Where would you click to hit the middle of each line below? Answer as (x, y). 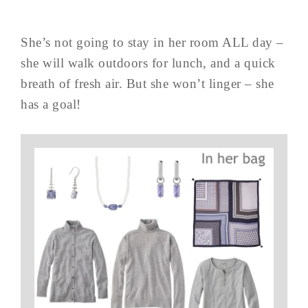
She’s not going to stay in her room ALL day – (152, 42)
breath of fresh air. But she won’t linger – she (147, 83)
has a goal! (51, 104)
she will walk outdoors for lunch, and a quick (148, 63)
